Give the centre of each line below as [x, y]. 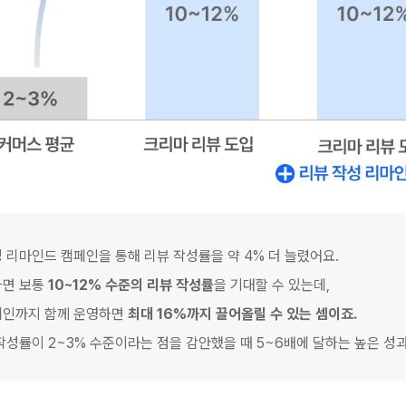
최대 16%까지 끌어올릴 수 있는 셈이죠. [242, 314]
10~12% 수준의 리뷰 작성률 [131, 285]
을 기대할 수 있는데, [274, 285]
